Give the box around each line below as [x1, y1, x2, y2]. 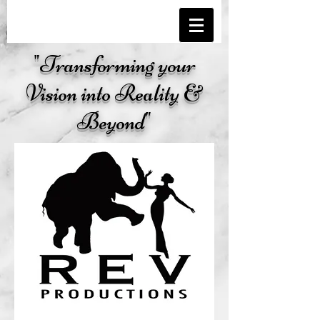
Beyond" [77, 107, 151, 136]
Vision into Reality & [26, 79, 203, 107]
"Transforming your [33, 50, 196, 79]
